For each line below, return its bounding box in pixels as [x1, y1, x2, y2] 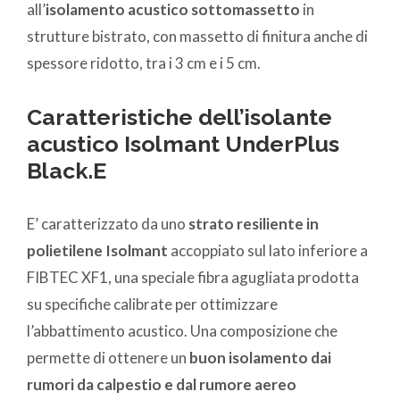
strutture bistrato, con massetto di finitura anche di [27, 27, 368, 46]
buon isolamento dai [189, 348, 331, 368]
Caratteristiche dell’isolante [27, 104, 332, 131]
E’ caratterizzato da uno [27, 214, 188, 234]
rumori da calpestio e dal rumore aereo [27, 375, 296, 395]
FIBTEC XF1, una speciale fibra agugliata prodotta [27, 268, 359, 287]
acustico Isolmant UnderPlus [27, 130, 339, 158]
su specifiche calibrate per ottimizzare [27, 295, 278, 314]
